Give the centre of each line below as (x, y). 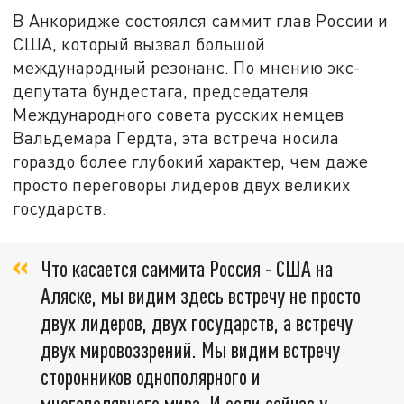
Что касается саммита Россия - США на (187, 269)
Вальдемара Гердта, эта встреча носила (176, 137)
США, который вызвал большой (139, 43)
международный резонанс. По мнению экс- (187, 67)
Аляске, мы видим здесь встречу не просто (201, 296)
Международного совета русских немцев (179, 114)
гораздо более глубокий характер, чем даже (191, 161)
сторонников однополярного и (151, 377)
